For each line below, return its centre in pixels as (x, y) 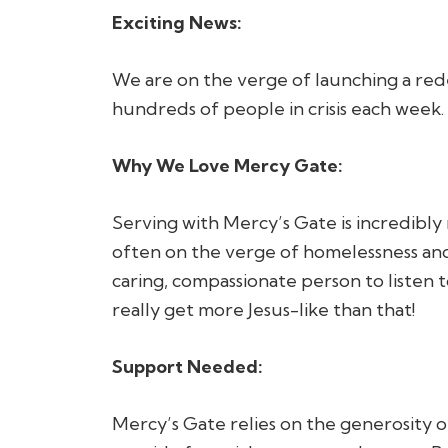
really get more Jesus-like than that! (263, 309)
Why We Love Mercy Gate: (227, 165)
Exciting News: (179, 22)
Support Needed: (189, 366)
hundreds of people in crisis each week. (278, 108)
